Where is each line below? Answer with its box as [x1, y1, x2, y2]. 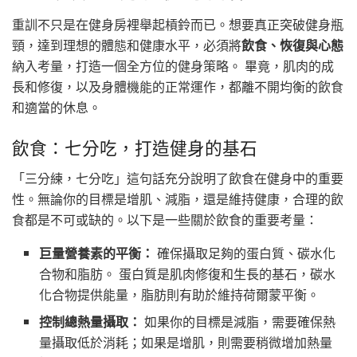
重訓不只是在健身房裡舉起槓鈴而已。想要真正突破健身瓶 [12, 15, 343, 34]
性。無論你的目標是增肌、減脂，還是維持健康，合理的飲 [12, 189, 343, 208]
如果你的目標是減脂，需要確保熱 [141, 312, 336, 331]
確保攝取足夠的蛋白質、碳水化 [154, 243, 336, 262]
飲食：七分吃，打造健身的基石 [12, 135, 257, 160]
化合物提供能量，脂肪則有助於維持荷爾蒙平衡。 [39, 284, 320, 304]
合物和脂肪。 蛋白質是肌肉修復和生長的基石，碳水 [39, 264, 336, 283]
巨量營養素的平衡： [39, 243, 155, 262]
